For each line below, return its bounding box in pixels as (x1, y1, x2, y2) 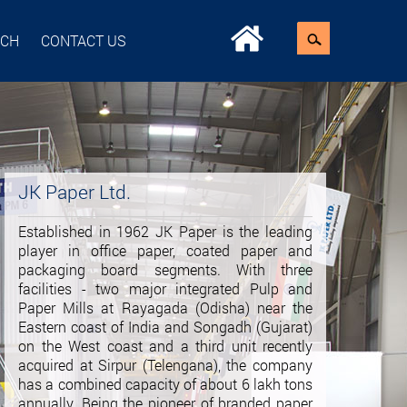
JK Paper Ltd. (18, 179, 132, 204)
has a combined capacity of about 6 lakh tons (18, 374, 313, 393)
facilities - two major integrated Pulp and (18, 279, 313, 298)
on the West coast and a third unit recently (18, 336, 313, 355)
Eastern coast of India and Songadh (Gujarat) (18, 317, 313, 336)
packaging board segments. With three (18, 260, 313, 279)
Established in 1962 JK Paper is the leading (18, 222, 313, 241)
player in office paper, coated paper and (18, 241, 313, 260)
